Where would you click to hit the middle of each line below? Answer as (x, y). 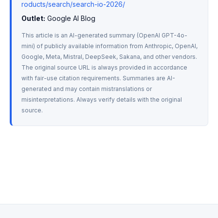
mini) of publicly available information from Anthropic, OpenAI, (109, 46)
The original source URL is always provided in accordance (104, 67)
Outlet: (33, 18)
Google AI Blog (70, 18)
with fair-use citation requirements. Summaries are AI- (98, 78)
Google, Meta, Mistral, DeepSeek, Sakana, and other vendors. (109, 57)
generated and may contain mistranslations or (87, 89)
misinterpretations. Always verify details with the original (102, 100)
